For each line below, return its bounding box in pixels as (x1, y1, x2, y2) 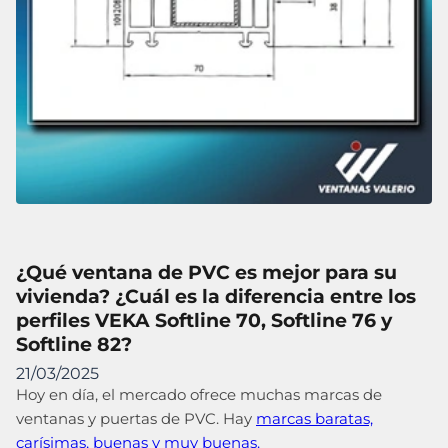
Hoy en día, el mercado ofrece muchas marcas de (16, 384, 382, 404)
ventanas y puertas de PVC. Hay (16, 408, 256, 428)
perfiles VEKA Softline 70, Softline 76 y (16, 307, 392, 332)
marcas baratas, (256, 408, 373, 428)
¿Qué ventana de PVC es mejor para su (16, 259, 397, 284)
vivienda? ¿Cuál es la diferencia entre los (16, 283, 416, 308)
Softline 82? (16, 331, 132, 356)
